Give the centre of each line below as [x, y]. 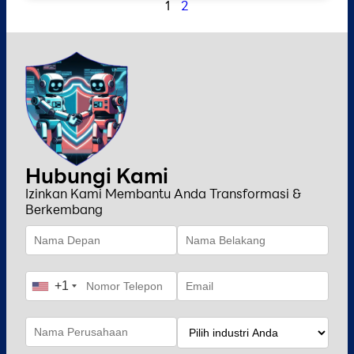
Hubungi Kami [97, 176]
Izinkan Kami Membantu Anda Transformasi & [163, 194]
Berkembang [64, 209]
